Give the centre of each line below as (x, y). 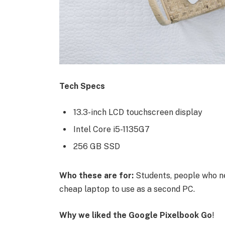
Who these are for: (96, 176)
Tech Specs (82, 86)
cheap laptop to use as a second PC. (127, 189)
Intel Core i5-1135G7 (111, 129)
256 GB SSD (96, 146)
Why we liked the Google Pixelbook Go (135, 215)
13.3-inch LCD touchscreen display (138, 112)
